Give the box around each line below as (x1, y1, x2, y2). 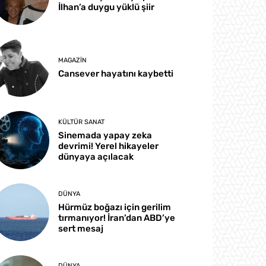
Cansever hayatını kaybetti (58, 68, 174, 80)
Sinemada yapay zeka (58, 129, 153, 141)
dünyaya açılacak (58, 151, 134, 162)
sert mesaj (58, 223, 104, 234)
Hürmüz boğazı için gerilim (58, 201, 172, 213)
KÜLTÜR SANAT (58, 118, 105, 126)
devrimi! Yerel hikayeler (58, 140, 159, 151)
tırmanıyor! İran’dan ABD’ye (58, 212, 176, 223)
